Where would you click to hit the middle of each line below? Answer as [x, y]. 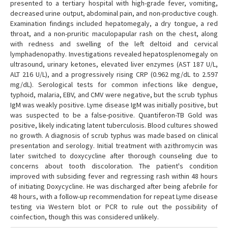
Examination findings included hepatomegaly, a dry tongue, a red [114, 23]
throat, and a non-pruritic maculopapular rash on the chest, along [114, 34]
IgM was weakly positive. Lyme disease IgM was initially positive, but [114, 105]
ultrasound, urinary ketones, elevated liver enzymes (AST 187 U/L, [114, 64]
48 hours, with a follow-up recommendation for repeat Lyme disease [114, 196]
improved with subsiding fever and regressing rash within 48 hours [114, 176]
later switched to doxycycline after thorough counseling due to [114, 156]
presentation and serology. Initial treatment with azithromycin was [114, 146]
